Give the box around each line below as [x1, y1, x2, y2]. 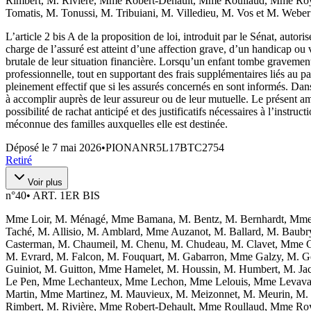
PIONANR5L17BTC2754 [106, 141, 224, 153]
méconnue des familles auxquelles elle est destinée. [6, 117, 228, 130]
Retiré [6, 153, 32, 166]
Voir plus [28, 176, 62, 187]
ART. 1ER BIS [33, 189, 100, 201]
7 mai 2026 [52, 141, 101, 153]
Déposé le [6, 141, 52, 153]
